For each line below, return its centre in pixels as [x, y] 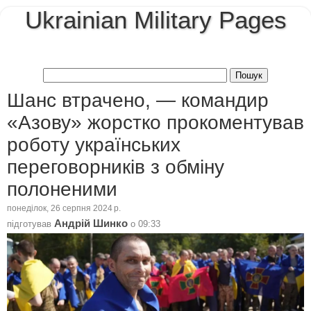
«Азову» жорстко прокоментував [155, 122]
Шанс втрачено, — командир [138, 100]
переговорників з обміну [116, 167]
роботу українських [94, 144]
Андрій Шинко [91, 223]
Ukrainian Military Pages [155, 20]
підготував [31, 224]
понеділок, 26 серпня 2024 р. [64, 209]
